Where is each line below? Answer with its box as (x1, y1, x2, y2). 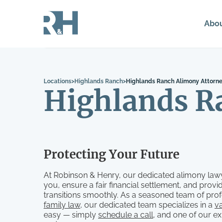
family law (44, 200, 80, 210)
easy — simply (44, 210, 98, 220)
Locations (44, 78, 71, 85)
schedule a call (98, 210, 153, 220)
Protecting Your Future (44, 147, 179, 162)
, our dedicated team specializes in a (80, 200, 215, 210)
